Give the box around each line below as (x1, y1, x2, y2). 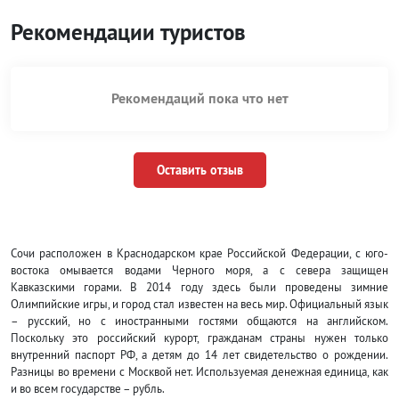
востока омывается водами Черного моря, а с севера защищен (11, 263, 388, 277)
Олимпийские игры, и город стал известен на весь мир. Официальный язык (11, 297, 388, 311)
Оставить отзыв (156, 161, 243, 178)
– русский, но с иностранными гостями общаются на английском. (11, 313, 388, 328)
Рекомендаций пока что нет (110, 89, 289, 108)
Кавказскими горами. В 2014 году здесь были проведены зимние (11, 280, 388, 294)
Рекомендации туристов (11, 18, 246, 46)
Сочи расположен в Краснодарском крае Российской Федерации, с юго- (11, 246, 388, 260)
